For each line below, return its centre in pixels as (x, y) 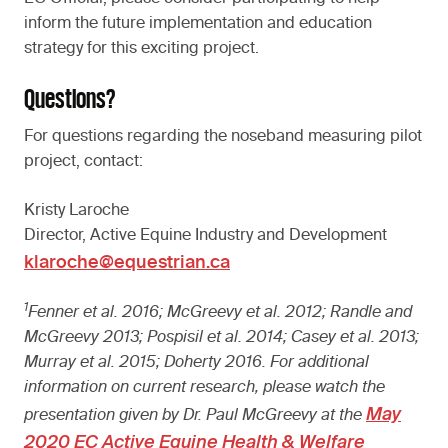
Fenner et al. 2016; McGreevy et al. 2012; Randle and (220, 313)
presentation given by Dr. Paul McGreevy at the (195, 416)
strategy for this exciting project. (141, 49)
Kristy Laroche (76, 211)
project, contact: (83, 162)
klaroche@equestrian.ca (127, 263)
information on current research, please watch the (204, 388)
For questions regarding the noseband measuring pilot (223, 137)
